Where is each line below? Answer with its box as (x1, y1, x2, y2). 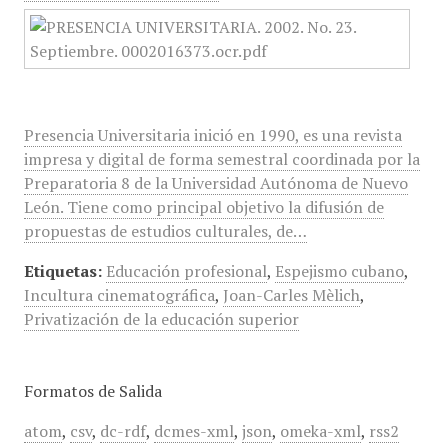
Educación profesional (105, 260, 267, 282)
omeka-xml (279, 420, 361, 442)
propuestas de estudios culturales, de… (23, 220, 307, 242)
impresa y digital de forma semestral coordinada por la (23, 148, 420, 170)
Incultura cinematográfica (23, 284, 215, 306)
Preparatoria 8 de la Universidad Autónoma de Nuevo (23, 172, 408, 194)
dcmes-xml (153, 420, 234, 442)
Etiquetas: (23, 260, 102, 282)
